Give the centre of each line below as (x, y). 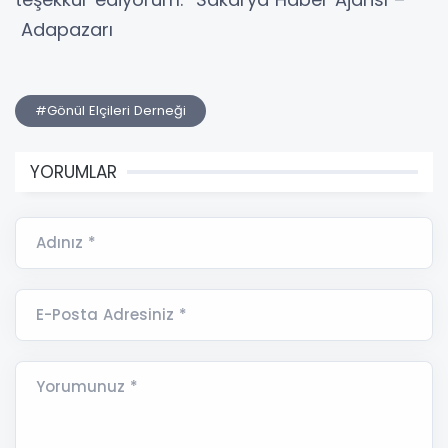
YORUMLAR (73, 172)
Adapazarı (64, 30)
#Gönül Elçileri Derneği (110, 111)
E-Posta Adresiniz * (111, 315)
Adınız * (66, 243)
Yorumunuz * (87, 387)
